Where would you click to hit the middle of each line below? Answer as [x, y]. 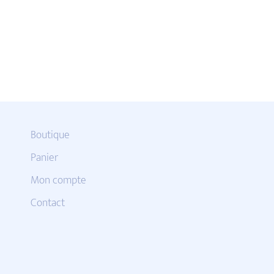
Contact [47, 203]
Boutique [50, 135]
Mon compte [58, 180]
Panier [44, 157]
